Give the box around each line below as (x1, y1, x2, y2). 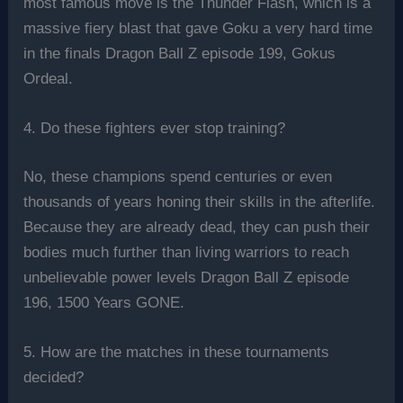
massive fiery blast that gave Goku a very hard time (23, 19, 373, 37)
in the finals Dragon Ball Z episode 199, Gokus (23, 44, 336, 62)
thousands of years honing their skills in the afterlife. (23, 193, 376, 210)
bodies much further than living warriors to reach (23, 243, 350, 261)
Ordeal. (23, 69, 74, 87)
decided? (23, 368, 85, 386)
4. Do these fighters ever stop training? (23, 120, 286, 138)
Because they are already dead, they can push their (23, 218, 371, 236)
